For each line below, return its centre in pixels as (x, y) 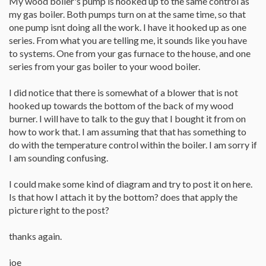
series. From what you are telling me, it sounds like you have (128, 40)
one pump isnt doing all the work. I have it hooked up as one (128, 27)
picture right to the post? (59, 210)
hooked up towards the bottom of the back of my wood (121, 105)
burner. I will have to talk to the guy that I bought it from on (127, 118)
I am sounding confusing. (58, 158)
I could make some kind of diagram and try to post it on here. (131, 184)
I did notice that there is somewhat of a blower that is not (123, 92)
